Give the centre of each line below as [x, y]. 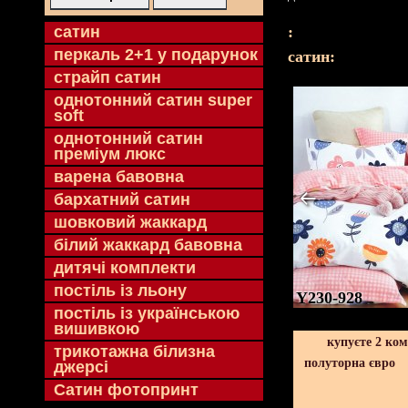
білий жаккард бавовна [148, 245]
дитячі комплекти [125, 268]
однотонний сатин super [153, 100]
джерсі [81, 367]
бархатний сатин [122, 199]
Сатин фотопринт [126, 390]
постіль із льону [120, 291]
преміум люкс [110, 154]
